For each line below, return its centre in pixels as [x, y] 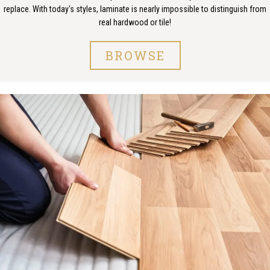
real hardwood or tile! [135, 22]
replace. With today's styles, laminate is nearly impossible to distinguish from [135, 9]
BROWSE [135, 55]
